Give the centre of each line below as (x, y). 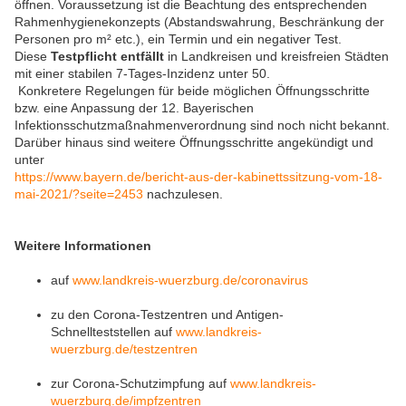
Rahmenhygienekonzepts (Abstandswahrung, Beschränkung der (199, 22)
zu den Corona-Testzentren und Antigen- (167, 314)
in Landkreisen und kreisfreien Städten (278, 57)
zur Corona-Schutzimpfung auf (140, 383)
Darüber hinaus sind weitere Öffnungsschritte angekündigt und (194, 143)
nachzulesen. (183, 194)
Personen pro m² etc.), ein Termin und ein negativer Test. (178, 39)
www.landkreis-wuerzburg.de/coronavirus (190, 280)
